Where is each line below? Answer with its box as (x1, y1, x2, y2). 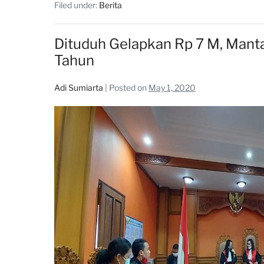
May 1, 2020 (148, 82, 196, 93)
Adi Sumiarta (54, 82, 103, 93)
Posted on (109, 82, 147, 93)
